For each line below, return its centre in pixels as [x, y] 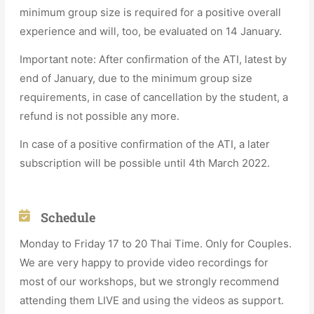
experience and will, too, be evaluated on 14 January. [151, 32]
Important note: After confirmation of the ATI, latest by [153, 60]
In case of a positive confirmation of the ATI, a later [145, 144]
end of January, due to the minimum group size [136, 78]
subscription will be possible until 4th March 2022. [145, 163]
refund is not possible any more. [100, 116]
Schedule [68, 218]
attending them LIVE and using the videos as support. [152, 301]
